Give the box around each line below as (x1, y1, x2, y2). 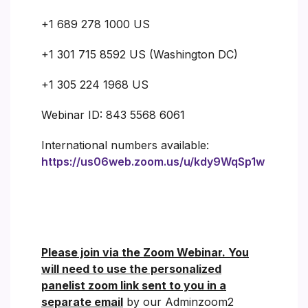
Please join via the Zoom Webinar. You (41, 245, 249, 259)
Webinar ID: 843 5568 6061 (41, 107, 185, 122)
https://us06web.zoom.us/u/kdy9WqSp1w (41, 154, 265, 168)
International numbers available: (41, 137, 209, 152)
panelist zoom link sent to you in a (41, 278, 226, 292)
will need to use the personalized (41, 261, 221, 276)
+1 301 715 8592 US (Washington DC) (41, 47, 238, 61)
